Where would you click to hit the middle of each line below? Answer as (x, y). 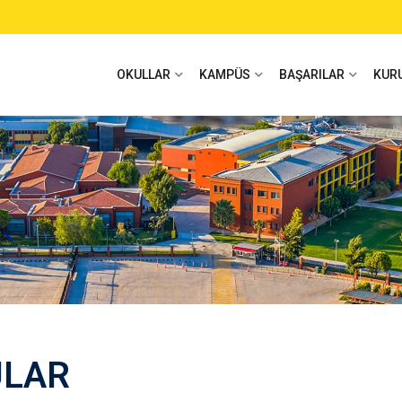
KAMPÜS (225, 74)
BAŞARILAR (312, 74)
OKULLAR (144, 74)
